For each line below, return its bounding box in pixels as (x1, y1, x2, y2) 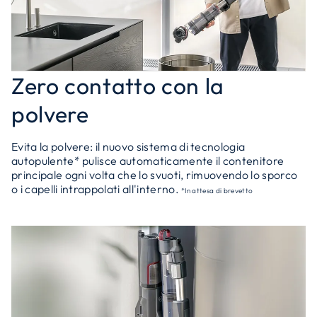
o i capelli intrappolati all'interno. (11, 182, 182, 196)
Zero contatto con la (11, 71, 224, 100)
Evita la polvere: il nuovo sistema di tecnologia (11, 139, 246, 154)
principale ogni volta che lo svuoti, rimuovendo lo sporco (11, 168, 298, 182)
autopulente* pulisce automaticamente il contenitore (11, 154, 284, 168)
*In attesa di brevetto (181, 186, 253, 195)
